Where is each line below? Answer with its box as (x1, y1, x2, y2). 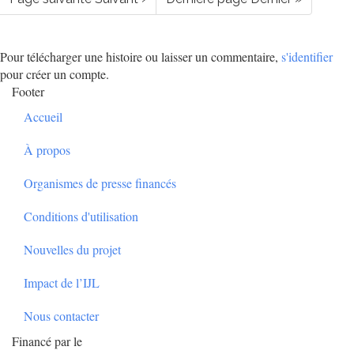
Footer (12, 83, 44, 100)
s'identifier (281, 48, 333, 66)
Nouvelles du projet (24, 241, 121, 258)
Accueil (24, 108, 62, 126)
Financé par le (12, 333, 82, 350)
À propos (24, 141, 70, 159)
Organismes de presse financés (24, 175, 176, 192)
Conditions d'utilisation (24, 208, 138, 225)
